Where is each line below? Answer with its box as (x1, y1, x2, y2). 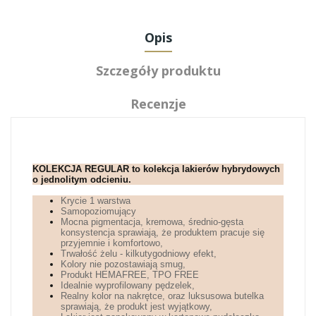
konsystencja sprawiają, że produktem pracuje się (61, 226, 265, 238)
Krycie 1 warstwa (61, 195, 130, 206)
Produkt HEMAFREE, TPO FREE (61, 269, 199, 280)
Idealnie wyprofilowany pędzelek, (61, 279, 195, 291)
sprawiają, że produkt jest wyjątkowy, (61, 300, 212, 312)
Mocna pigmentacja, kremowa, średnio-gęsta (61, 216, 243, 227)
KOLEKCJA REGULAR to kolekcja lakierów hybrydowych (32, 163, 280, 174)
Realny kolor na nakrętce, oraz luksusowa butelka (61, 290, 264, 301)
